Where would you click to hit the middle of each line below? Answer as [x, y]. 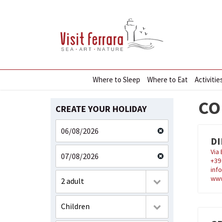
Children [75, 206]
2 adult [73, 181]
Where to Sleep [116, 80]
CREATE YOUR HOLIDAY [101, 109]
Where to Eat [167, 80]
